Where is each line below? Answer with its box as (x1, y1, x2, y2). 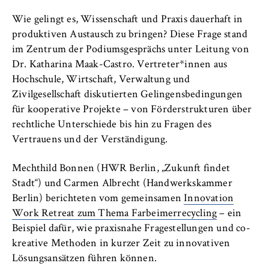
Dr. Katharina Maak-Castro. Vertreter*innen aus (12, 59, 228, 70)
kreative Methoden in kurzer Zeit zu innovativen (12, 238, 231, 250)
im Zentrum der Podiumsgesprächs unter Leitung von (12, 44, 249, 55)
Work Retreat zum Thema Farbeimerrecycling (12, 208, 217, 220)
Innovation (184, 193, 234, 205)
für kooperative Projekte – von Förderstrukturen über (12, 104, 252, 115)
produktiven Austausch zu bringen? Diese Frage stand (12, 29, 248, 40)
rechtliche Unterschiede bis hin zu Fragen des (12, 119, 212, 130)
